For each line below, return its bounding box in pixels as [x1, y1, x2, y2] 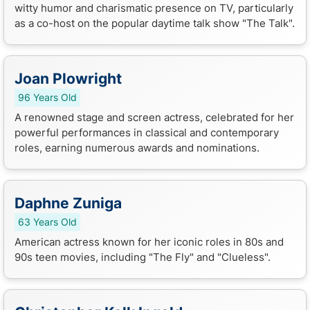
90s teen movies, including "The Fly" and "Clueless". [15, 250, 271, 264]
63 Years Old [18, 216, 77, 228]
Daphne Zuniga [15, 194, 122, 212]
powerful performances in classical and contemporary [15, 125, 279, 139]
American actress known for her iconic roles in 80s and [15, 235, 284, 248]
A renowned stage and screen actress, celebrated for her [15, 110, 294, 124]
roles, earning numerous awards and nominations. [15, 140, 259, 154]
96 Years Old [18, 91, 77, 103]
